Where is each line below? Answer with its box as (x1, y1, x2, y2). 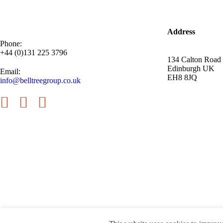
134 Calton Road (167, 55, 221, 64)
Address (167, 27, 195, 36)
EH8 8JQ (167, 73, 197, 82)
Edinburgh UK (167, 64, 215, 73)
